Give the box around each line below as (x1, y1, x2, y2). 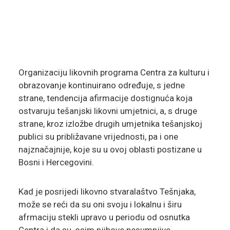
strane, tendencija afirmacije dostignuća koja (18, 93, 193, 104)
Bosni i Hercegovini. (18, 157, 94, 168)
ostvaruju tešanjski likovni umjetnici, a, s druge (18, 106, 197, 117)
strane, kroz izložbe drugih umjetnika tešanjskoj (18, 119, 202, 129)
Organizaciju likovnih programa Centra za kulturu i (18, 67, 209, 78)
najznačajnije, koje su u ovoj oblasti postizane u (18, 144, 202, 155)
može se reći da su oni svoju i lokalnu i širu (18, 199, 182, 210)
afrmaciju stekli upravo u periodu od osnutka (18, 212, 190, 223)
